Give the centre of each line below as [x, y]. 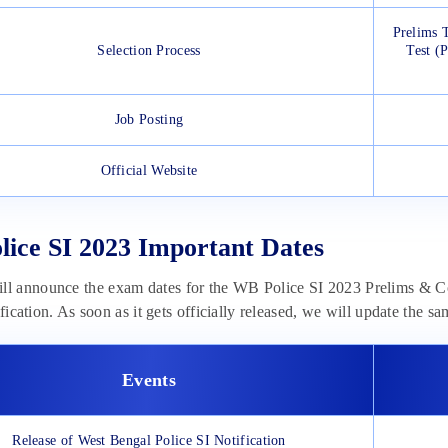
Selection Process [149, 51]
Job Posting [149, 120]
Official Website [149, 171]
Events [149, 380]
